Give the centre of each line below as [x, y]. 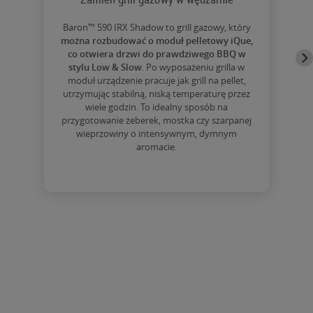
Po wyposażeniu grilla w [194, 82]
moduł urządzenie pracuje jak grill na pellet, [156, 95]
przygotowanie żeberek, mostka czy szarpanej [156, 135]
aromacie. [156, 162]
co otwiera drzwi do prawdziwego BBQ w [156, 69]
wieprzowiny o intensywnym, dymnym [156, 148]
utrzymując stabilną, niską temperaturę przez [156, 109]
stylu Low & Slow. [106, 82]
